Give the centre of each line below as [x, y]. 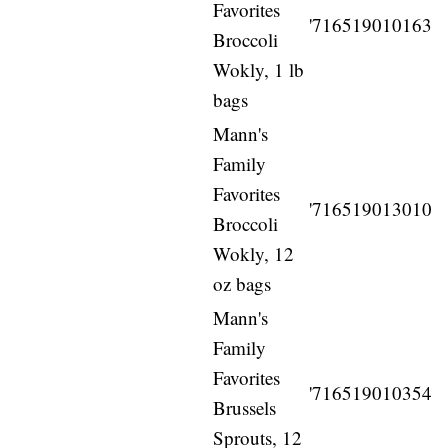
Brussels [245, 408]
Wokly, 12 [254, 254]
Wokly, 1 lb [259, 70]
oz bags [242, 284]
